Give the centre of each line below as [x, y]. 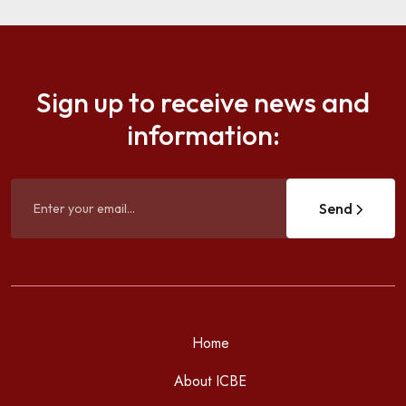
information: [203, 135]
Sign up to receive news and [203, 102]
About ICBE [210, 381]
